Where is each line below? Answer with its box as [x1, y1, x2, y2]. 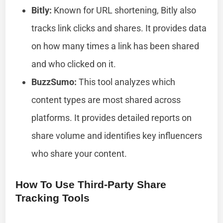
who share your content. [31, 148, 127, 159]
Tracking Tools [15, 192, 90, 204]
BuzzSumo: [31, 76, 77, 87]
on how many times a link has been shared [31, 40, 200, 51]
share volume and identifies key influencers [31, 130, 203, 141]
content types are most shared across [31, 94, 181, 105]
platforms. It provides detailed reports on [31, 112, 192, 123]
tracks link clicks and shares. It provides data [31, 22, 207, 33]
